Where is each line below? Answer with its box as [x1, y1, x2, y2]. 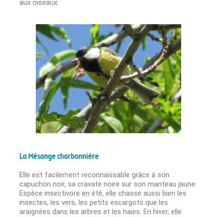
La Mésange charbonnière [19, 151, 99, 163]
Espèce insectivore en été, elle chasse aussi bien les [19, 189, 186, 198]
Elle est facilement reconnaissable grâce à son [19, 170, 170, 180]
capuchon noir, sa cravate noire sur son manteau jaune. [19, 180, 197, 189]
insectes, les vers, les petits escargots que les [19, 198, 168, 207]
